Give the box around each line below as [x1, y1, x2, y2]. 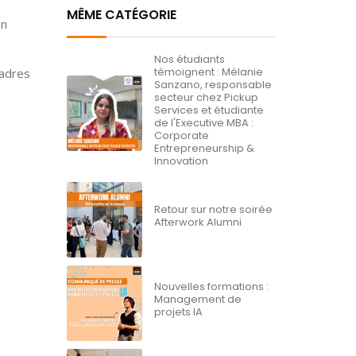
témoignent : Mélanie [153, 64, 263, 80]
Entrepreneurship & [153, 141, 254, 157]
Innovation [153, 153, 208, 169]
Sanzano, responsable [153, 77, 272, 93]
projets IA [153, 304, 203, 320]
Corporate [153, 128, 209, 144]
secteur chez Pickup [153, 90, 258, 106]
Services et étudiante [153, 103, 264, 118]
